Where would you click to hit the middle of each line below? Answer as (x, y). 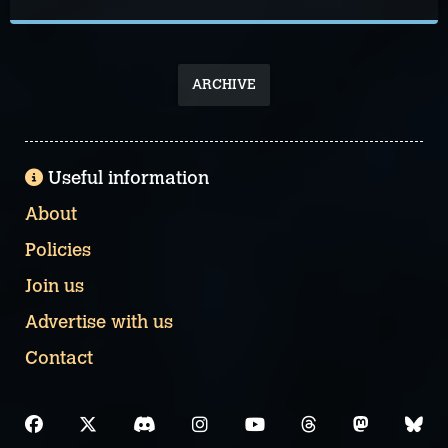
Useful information (128, 178)
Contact (59, 358)
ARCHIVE (224, 84)
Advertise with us (99, 322)
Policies (58, 250)
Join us (54, 286)
